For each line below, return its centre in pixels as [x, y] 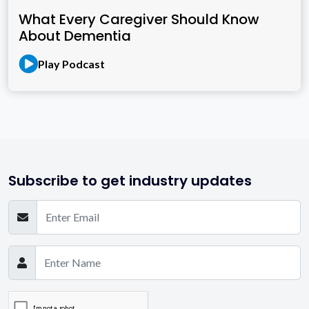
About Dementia [75, 36]
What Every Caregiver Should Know [139, 19]
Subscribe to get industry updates [130, 180]
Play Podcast [71, 63]
